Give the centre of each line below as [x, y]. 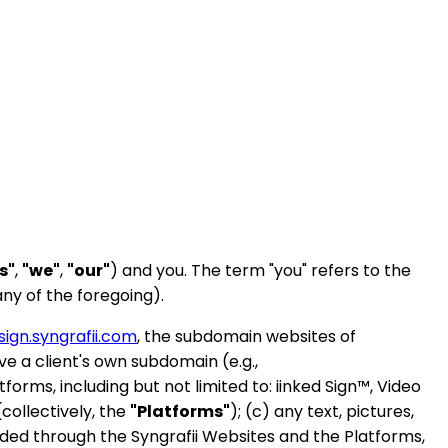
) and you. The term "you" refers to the [260, 270]
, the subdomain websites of [246, 336]
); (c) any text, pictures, [322, 411]
